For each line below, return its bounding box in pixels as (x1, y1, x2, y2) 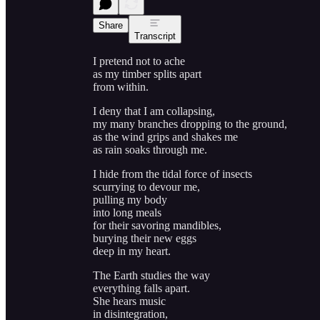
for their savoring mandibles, (93, 219, 221, 231)
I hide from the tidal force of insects (93, 167, 252, 180)
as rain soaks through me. (93, 143, 207, 156)
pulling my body (93, 193, 167, 206)
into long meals (93, 206, 161, 219)
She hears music (93, 294, 166, 307)
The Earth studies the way (93, 269, 210, 281)
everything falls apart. (93, 281, 190, 294)
